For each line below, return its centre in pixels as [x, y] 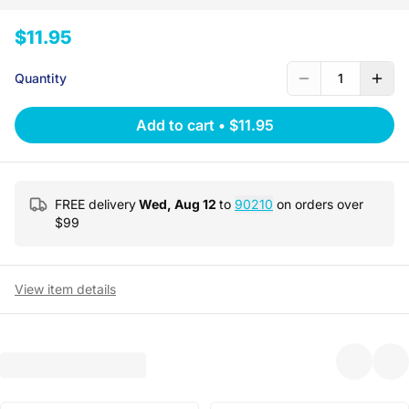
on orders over [318, 204]
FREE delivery [95, 204]
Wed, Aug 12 [178, 204]
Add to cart [175, 125]
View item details [65, 289]
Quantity [41, 78]
